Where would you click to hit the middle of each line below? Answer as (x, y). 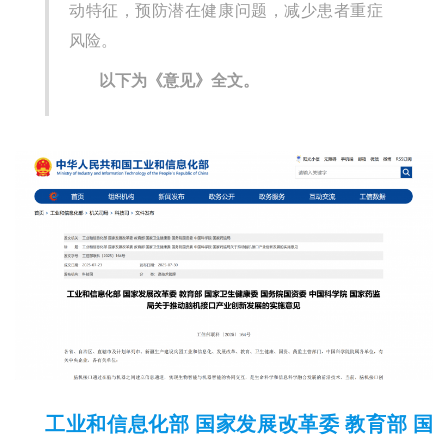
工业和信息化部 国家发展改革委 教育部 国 (239, 423)
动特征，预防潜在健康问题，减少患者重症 (226, 11)
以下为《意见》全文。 (179, 81)
